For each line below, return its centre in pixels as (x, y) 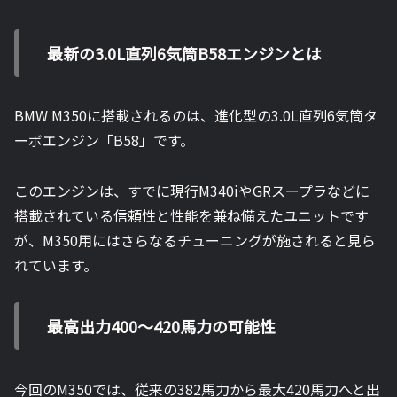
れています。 (56, 265)
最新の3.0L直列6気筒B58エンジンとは (184, 53)
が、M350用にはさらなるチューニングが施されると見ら (195, 240)
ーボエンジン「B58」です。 (104, 140)
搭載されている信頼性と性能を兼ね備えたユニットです (191, 215)
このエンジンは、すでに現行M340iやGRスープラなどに (192, 190)
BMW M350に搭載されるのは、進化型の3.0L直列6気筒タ (196, 115)
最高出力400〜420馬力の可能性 (161, 327)
